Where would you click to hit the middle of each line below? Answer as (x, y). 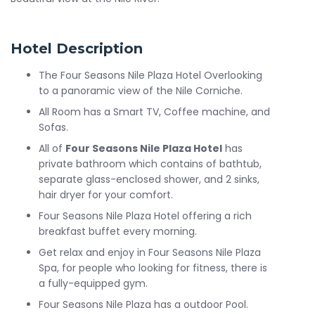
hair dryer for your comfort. (106, 195)
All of (52, 148)
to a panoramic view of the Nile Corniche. (141, 91)
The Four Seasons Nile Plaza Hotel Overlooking (150, 75)
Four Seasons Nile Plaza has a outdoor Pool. (143, 304)
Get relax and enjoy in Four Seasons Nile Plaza (150, 252)
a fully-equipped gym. (93, 283)
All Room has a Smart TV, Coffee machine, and (154, 112)
